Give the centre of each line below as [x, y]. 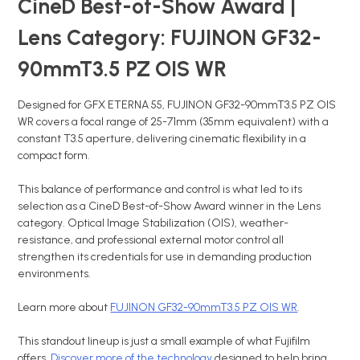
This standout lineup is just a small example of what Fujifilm [164, 341]
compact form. [55, 155]
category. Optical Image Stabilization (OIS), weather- [153, 223]
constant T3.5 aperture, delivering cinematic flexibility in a [162, 139]
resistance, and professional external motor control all [151, 240]
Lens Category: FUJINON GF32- [170, 38]
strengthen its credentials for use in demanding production [165, 257]
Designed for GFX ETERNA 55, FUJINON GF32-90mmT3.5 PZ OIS [177, 105]
